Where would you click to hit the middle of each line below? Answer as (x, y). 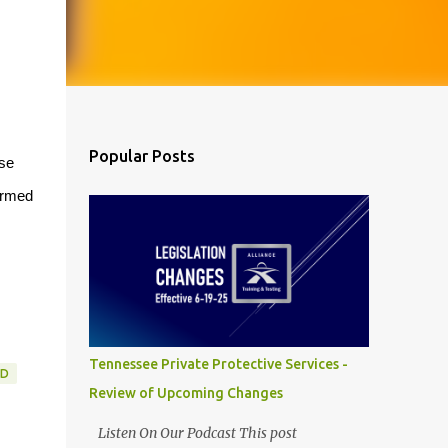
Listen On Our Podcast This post (192, 433)
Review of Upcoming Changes (185, 393)
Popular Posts (141, 156)
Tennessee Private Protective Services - (218, 364)
